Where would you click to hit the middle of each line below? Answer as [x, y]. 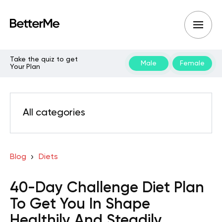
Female [192, 63]
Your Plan [25, 67]
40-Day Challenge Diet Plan [107, 188]
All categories [54, 113]
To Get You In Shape [80, 205]
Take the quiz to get [44, 59]
